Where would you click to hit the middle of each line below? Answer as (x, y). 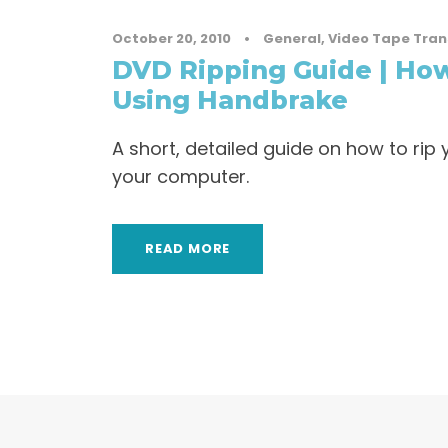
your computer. (180, 176)
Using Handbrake (230, 100)
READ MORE (188, 248)
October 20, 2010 (171, 38)
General (292, 38)
